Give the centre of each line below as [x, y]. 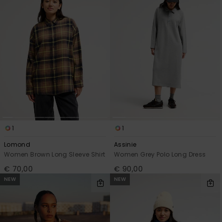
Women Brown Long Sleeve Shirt [55, 154]
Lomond [17, 144]
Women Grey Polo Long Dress [160, 154]
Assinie [125, 144]
